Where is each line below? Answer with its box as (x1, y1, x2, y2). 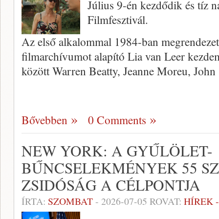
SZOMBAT (48, 195, 93, 208)
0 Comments (88, 112, 146, 128)
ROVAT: (147, 195, 184, 208)
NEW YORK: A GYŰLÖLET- (22, 140, 212, 161)
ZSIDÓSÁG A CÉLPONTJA (22, 175, 200, 195)
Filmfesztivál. (88, 12, 148, 27)
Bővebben (22, 112, 67, 128)
